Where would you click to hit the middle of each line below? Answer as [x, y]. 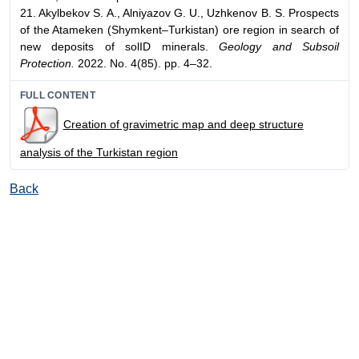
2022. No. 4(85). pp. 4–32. [143, 63]
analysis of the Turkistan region [99, 152]
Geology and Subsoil [279, 46]
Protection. [47, 63]
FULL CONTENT [58, 95]
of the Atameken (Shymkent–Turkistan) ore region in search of [179, 29]
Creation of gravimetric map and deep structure [183, 124]
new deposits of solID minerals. [120, 46]
